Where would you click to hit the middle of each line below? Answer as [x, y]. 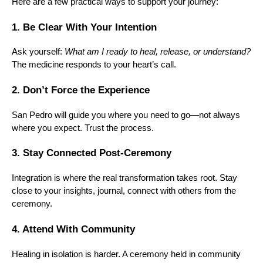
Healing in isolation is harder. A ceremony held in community [126, 254]
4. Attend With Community [73, 229]
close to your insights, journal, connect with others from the [124, 191]
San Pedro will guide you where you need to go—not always [126, 115]
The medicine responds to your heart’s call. [94, 65]
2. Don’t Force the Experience [81, 90]
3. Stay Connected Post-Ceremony [92, 153]
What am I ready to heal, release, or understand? [158, 52]
